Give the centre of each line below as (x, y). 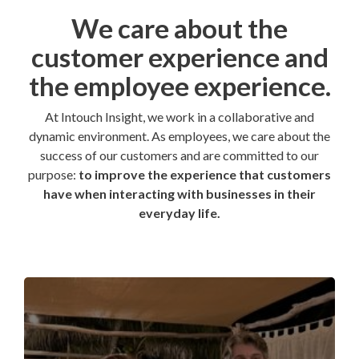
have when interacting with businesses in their (179, 194)
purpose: (52, 174)
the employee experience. (179, 86)
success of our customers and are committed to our (179, 155)
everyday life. (179, 213)
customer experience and (179, 57)
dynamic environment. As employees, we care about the (179, 136)
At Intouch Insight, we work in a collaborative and (179, 117)
